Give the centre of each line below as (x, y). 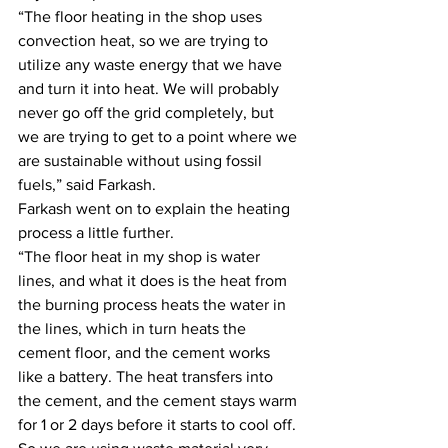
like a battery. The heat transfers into (147, 376)
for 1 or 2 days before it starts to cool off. (159, 424)
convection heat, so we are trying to (145, 40)
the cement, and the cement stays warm (159, 400)
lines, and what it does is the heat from (154, 280)
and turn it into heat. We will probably (150, 88)
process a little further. (96, 232)
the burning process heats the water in (154, 304)
